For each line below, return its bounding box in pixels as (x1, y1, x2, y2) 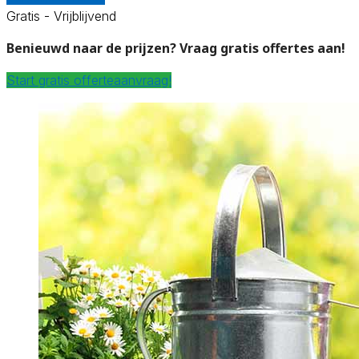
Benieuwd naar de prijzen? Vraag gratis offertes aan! (6, 38, 345, 57)
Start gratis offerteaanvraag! (6, 71, 171, 88)
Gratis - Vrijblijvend (6, 7, 116, 24)
